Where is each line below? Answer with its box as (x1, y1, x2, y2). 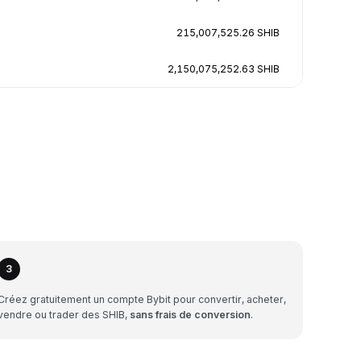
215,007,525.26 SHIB (176, 26, 280, 39)
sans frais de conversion (130, 308, 251, 321)
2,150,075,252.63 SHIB (168, 62, 280, 75)
